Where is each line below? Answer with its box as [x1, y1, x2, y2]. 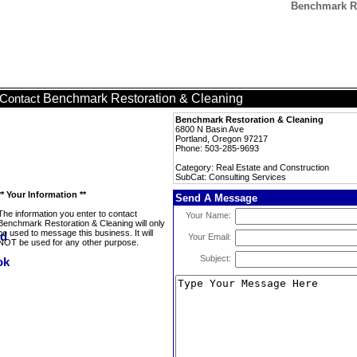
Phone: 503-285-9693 [175, 143, 259, 153]
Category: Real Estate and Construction [175, 163, 329, 172]
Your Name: [186, 210, 231, 220]
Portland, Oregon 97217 [175, 134, 268, 143]
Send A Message [175, 192, 257, 204]
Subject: [200, 253, 231, 263]
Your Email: [188, 232, 231, 241]
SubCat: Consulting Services [175, 172, 286, 182]
